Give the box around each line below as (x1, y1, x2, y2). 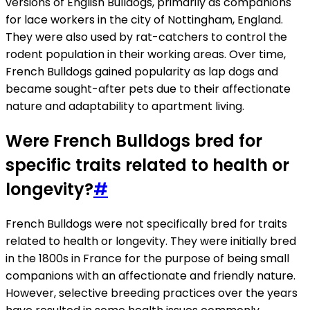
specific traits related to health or (6, 153, 289, 176)
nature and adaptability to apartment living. (6, 98, 244, 114)
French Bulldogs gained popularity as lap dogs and (6, 63, 278, 80)
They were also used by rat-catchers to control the (6, 28, 287, 45)
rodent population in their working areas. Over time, (6, 46, 286, 62)
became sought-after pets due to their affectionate (6, 80, 291, 97)
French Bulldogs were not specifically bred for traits (6, 215, 287, 232)
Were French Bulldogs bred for (6, 129, 262, 152)
